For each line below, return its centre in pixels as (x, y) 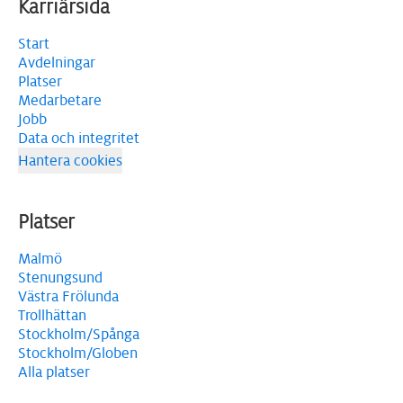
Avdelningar (57, 63)
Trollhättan (52, 315)
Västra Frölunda (68, 296)
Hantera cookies (70, 161)
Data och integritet (79, 138)
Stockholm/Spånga (79, 334)
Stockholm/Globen (78, 353)
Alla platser (54, 372)
